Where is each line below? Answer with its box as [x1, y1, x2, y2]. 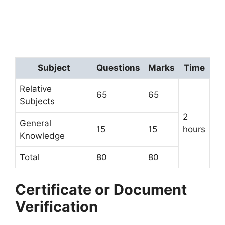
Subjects [20, 96, 55, 107]
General [20, 118, 51, 129]
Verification [15, 197, 98, 215]
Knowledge [20, 131, 65, 141]
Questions [96, 63, 140, 73]
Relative [20, 84, 52, 94]
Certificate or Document [15, 180, 187, 198]
